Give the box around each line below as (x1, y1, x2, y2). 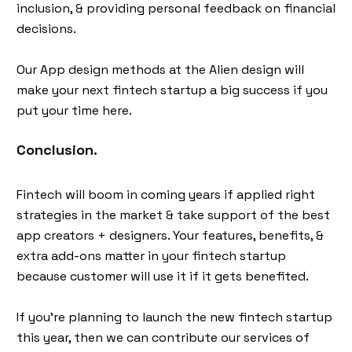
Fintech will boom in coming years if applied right (16, 185, 315, 203)
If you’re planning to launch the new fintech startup (16, 308, 332, 325)
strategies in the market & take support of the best (16, 206, 330, 223)
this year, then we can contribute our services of (16, 328, 310, 346)
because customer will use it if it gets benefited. (16, 267, 309, 284)
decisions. (16, 20, 76, 37)
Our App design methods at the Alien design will (16, 60, 304, 78)
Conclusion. (16, 140, 97, 159)
